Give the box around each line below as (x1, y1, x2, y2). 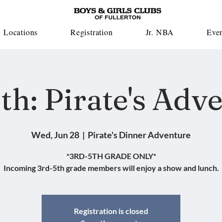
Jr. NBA (145, 27, 174, 37)
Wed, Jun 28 (31, 129, 79, 140)
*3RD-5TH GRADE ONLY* (66, 151, 156, 161)
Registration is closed (74, 206, 148, 216)
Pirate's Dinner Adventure (88, 129, 191, 140)
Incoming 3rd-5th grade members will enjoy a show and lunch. (3, 163, 219, 172)
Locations (3, 27, 38, 37)
